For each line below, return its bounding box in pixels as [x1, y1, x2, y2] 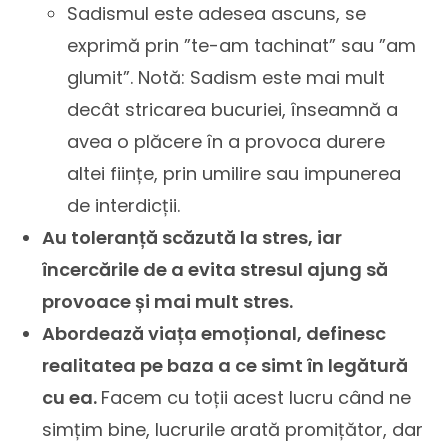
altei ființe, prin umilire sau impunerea [67, 161, 402, 186]
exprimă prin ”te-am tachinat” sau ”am [67, 33, 417, 58]
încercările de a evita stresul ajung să [42, 257, 389, 282]
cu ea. [42, 385, 102, 410]
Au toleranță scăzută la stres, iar [42, 225, 343, 250]
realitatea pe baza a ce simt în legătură [42, 353, 409, 378]
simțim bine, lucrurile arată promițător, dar [42, 417, 424, 442]
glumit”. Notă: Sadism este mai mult [67, 65, 386, 90]
